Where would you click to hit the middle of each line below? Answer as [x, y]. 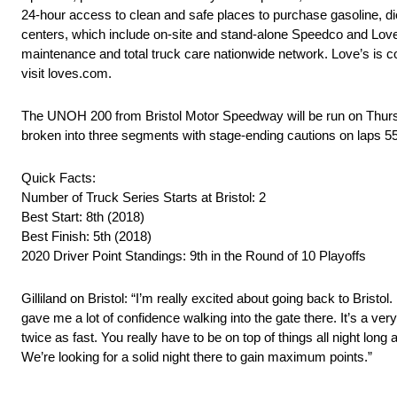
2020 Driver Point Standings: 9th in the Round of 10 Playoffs [194, 256]
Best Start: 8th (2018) [83, 217]
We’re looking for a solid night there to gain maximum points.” [197, 357]
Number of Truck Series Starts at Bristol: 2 [144, 198]
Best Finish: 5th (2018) [86, 237]
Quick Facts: [58, 178]
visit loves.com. [66, 74]
